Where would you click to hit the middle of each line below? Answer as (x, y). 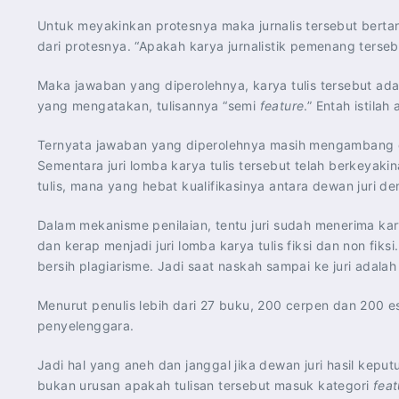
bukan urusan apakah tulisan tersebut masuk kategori (205, 385)
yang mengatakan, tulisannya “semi (149, 106)
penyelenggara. (86, 326)
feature (282, 106)
